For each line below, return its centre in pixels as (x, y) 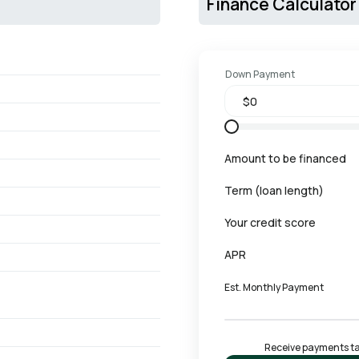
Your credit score (270, 223)
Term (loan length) (274, 191)
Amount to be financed (285, 159)
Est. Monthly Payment (274, 287)
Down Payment (260, 75)
